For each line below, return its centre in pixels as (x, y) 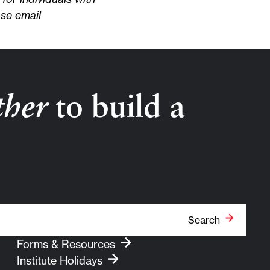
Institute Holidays (59, 261)
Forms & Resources (66, 244)
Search (204, 220)
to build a (116, 109)
